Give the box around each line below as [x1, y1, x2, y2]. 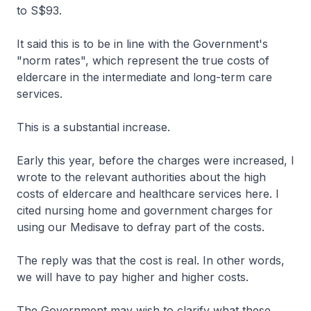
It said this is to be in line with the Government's [17, 37, 268, 51]
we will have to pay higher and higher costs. [17, 270, 249, 284]
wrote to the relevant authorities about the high [17, 170, 266, 184]
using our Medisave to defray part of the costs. [17, 220, 264, 234]
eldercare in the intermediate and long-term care [17, 70, 272, 84]
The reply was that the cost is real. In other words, [17, 253, 285, 267]
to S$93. [17, 3, 62, 17]
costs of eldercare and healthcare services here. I [17, 187, 279, 201]
